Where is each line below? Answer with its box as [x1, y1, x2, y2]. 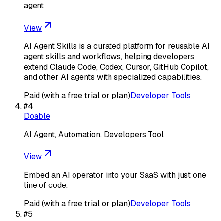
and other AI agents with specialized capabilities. [24, 72, 202, 82]
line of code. [24, 180, 68, 190]
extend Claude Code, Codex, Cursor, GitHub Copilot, [24, 61, 209, 72]
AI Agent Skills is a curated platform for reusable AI [24, 40, 210, 51]
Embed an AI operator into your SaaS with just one [24, 169, 206, 180]
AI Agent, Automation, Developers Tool [24, 129, 164, 140]
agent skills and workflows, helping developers [24, 51, 194, 62]
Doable [24, 110, 50, 121]
